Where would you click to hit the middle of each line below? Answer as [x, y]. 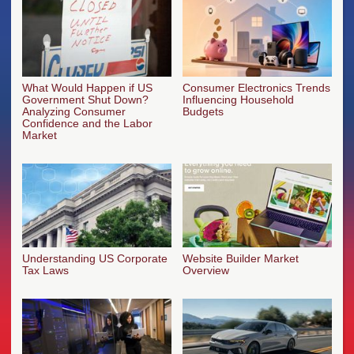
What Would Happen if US [87, 87]
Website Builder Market [241, 258]
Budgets [203, 111]
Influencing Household [238, 99]
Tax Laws [45, 270]
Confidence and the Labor [87, 123]
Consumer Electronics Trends [256, 87]
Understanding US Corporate [95, 258]
